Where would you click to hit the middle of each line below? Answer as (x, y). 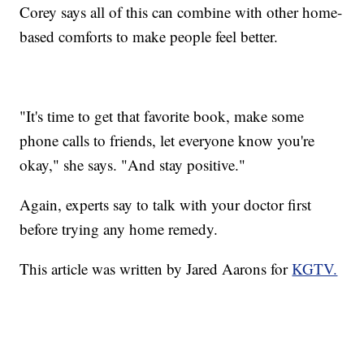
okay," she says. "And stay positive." (133, 164)
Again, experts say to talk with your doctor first (166, 204)
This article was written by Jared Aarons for (156, 268)
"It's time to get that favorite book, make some (162, 115)
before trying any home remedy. (119, 228)
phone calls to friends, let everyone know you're (167, 140)
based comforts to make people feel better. (149, 36)
